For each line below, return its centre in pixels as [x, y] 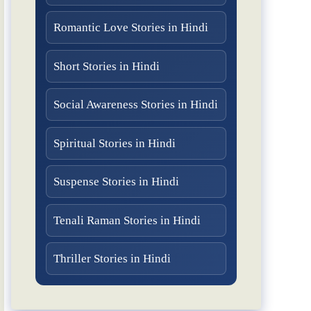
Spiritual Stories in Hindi [115, 143]
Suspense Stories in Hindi [116, 182]
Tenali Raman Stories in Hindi [127, 220]
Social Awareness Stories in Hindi [136, 105]
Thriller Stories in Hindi [112, 259]
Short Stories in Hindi [107, 66]
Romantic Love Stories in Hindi [131, 28]
